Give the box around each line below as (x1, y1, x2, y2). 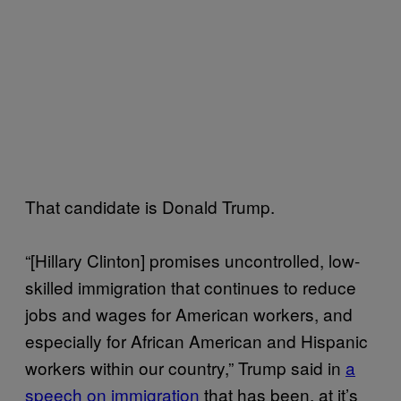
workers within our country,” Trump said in (25, 355, 346, 380)
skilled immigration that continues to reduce (25, 275, 356, 299)
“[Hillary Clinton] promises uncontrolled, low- (25, 248, 360, 272)
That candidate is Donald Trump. (25, 194, 275, 218)
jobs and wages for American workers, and (25, 302, 353, 326)
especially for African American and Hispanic (25, 328, 368, 353)
